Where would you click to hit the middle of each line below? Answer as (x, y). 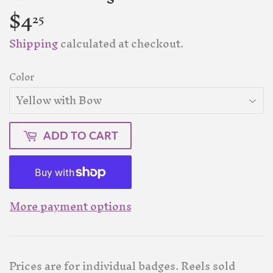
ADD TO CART (81, 136)
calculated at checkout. (121, 44)
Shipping (34, 44)
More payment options (70, 207)
